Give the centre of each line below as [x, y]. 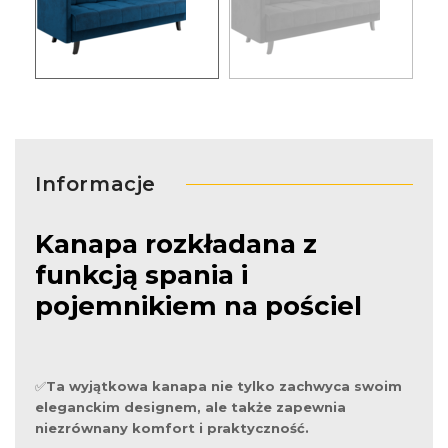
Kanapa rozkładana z [176, 244]
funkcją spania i [141, 275]
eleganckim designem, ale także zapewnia [190, 406]
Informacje [95, 184]
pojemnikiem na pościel [198, 306]
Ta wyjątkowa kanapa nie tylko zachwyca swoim [224, 385]
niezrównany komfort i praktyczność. [172, 427]
